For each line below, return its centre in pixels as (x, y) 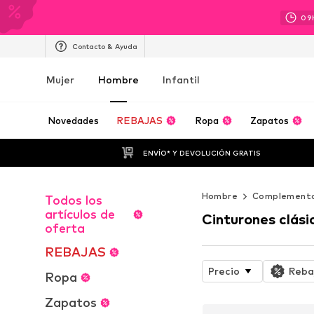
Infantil (181, 80)
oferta (65, 228)
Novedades (73, 121)
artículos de (80, 214)
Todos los (74, 200)
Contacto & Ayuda (105, 46)
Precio (224, 271)
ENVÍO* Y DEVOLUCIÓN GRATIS (202, 152)
